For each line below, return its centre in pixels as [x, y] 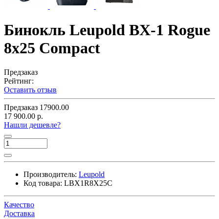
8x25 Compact [52, 48]
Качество [19, 204]
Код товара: [43, 183]
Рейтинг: [19, 81]
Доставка [19, 213]
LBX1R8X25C [88, 183]
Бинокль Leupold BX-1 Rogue [107, 30]
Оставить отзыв [30, 89]
